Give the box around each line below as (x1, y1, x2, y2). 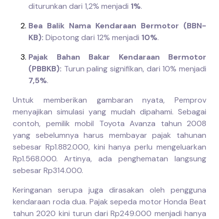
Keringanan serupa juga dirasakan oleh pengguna (13, 184, 206, 195)
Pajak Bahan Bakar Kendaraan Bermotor (28, 51, 206, 62)
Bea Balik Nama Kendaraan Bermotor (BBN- (28, 20, 206, 31)
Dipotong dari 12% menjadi (44, 32, 141, 43)
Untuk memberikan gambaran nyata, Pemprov (13, 94, 206, 105)
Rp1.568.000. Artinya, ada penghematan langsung (13, 153, 206, 164)
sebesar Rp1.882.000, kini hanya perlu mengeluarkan (13, 141, 206, 152)
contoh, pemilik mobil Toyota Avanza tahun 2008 (13, 118, 206, 129)
